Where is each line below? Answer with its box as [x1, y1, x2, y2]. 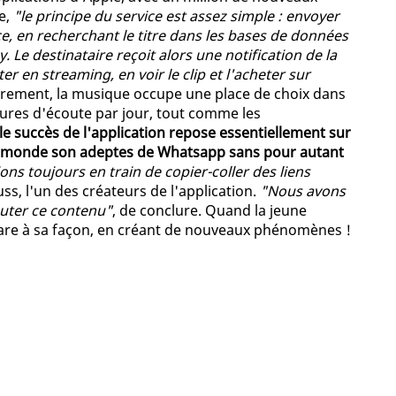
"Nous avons [260, 181, 346, 202]
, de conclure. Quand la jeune [112, 201, 307, 221]
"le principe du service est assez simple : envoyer [13, 6, 339, 27]
